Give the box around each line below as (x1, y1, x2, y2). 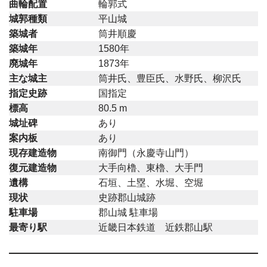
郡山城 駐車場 (98, 207, 158, 218)
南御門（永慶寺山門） (98, 147, 194, 158)
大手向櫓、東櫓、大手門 (98, 162, 203, 173)
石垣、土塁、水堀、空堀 (98, 177, 203, 188)
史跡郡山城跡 (98, 192, 156, 203)
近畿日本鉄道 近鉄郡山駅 (98, 222, 213, 232)
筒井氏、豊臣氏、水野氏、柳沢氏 (98, 73, 241, 83)
